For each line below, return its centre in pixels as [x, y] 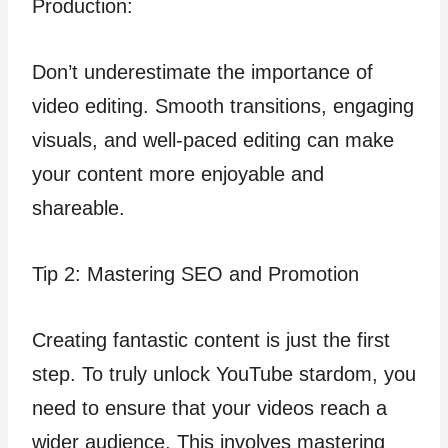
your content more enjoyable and [178, 174]
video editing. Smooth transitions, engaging [223, 106]
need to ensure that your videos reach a [209, 408]
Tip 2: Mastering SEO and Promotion [195, 274]
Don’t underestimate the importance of [202, 72]
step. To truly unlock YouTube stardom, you [224, 374]
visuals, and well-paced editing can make [213, 140]
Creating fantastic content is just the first [211, 340]
